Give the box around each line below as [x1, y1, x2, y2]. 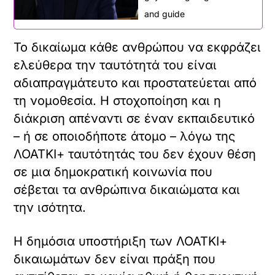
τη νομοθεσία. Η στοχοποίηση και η [14, 93, 222, 109]
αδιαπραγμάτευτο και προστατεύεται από [14, 76, 257, 91]
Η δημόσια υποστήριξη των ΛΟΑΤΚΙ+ [14, 234, 228, 249]
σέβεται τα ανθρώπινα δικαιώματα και [14, 182, 241, 198]
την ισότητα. [14, 200, 87, 215]
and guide [144, 9, 185, 20]
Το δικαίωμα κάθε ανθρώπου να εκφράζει [14, 40, 261, 55]
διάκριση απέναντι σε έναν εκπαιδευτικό [14, 111, 255, 126]
